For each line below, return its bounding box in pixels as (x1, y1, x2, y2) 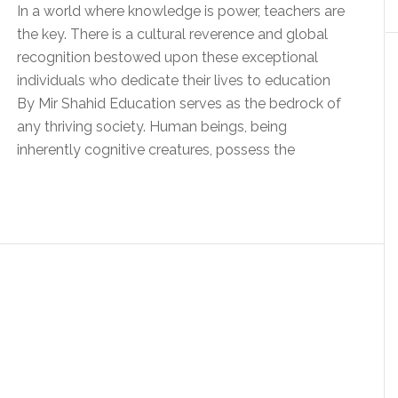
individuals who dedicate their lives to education (17, 72, 330, 89)
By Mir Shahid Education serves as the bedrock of (17, 95, 341, 112)
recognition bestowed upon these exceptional (17, 49, 318, 66)
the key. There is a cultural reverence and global (17, 26, 328, 43)
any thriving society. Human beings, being (17, 118, 287, 135)
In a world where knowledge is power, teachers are (17, 3, 345, 20)
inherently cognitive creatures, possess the (17, 141, 295, 158)
